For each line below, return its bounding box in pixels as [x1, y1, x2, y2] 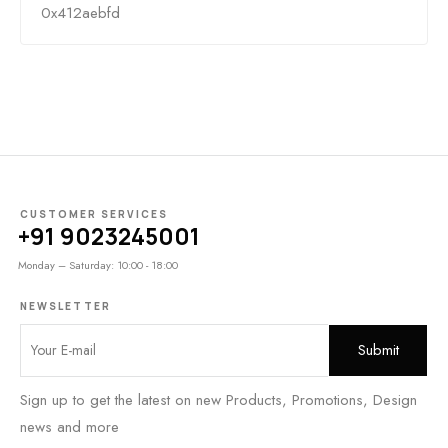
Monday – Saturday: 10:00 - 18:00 [18, 257, 178, 273]
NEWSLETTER [20, 299, 111, 313]
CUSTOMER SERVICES [20, 207, 168, 221]
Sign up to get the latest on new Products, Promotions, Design [20, 389, 417, 411]
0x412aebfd [41, 2, 120, 24]
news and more [20, 416, 119, 438]
